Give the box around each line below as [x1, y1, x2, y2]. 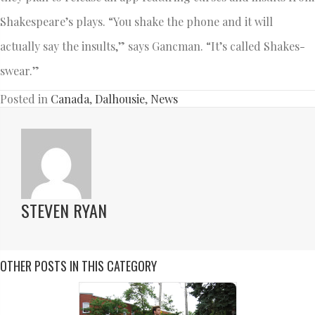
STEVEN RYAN [21, 197, 107, 223]
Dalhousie [95, 91, 145, 106]
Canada [51, 91, 89, 106]
